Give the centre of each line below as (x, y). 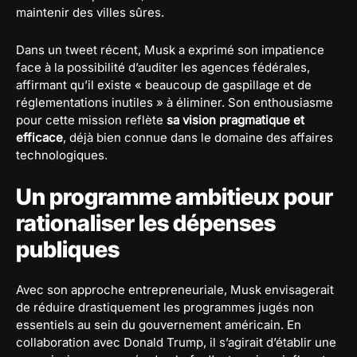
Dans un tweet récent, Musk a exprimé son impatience (170, 50)
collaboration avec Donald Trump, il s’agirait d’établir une (176, 343)
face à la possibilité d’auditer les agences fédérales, (163, 68)
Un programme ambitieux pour (175, 197)
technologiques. (62, 155)
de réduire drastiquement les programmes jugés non (165, 308)
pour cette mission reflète (91, 120)
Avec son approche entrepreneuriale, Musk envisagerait (175, 290)
